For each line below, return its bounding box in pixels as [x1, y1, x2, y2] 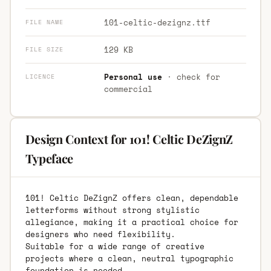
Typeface [25, 149, 74, 166]
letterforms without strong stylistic [25, 203, 200, 216]
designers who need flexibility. [25, 227, 175, 240]
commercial [103, 82, 152, 95]
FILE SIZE [25, 44, 64, 54]
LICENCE [25, 71, 55, 81]
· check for [162, 70, 220, 83]
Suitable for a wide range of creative [25, 240, 204, 252]
